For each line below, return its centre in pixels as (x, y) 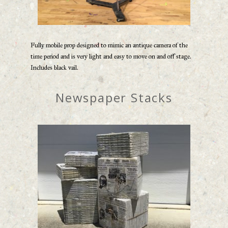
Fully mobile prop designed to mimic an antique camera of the (109, 46)
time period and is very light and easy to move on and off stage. (111, 57)
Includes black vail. (54, 68)
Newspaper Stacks (114, 98)
